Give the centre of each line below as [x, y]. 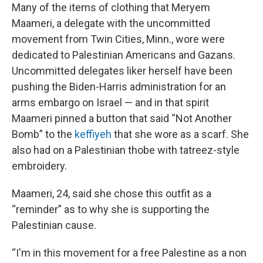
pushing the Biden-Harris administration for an [119, 87]
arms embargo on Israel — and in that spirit [110, 102]
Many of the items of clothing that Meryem [111, 7]
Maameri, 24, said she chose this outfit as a [112, 193]
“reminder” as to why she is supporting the [111, 209]
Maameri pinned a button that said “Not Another [122, 118]
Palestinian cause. [54, 225]
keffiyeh [93, 134]
